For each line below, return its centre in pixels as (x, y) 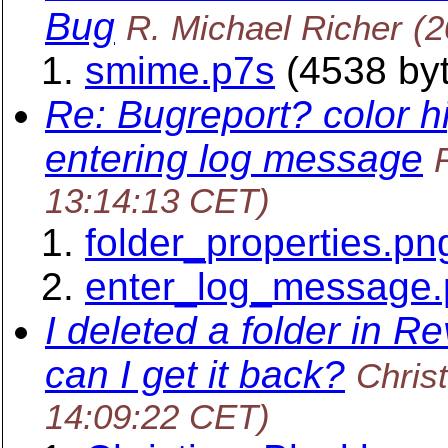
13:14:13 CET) (157, 200)
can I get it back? (195, 374)
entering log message (234, 158)
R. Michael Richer (264, 27)
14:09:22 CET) (157, 416)
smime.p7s (180, 70)
